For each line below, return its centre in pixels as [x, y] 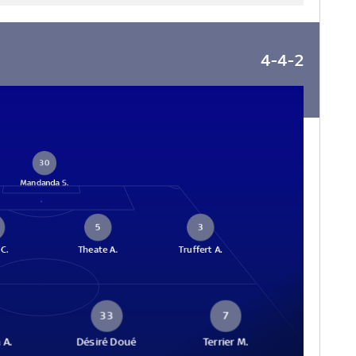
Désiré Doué [106, 342]
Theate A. [98, 250]
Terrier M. [226, 342]
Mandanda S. [44, 183]
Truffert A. [201, 250]
